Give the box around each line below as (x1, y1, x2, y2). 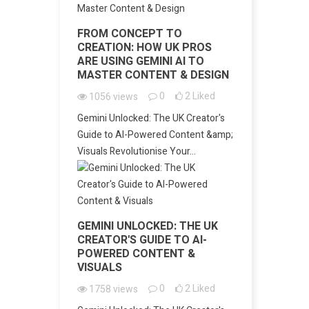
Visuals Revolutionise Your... (77, 144, 196, 159)
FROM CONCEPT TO (77, 26, 182, 42)
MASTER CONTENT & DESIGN (77, 67, 229, 83)
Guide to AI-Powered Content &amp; (77, 128, 233, 142)
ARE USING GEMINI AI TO (77, 53, 204, 70)
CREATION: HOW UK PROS (77, 39, 212, 56)
